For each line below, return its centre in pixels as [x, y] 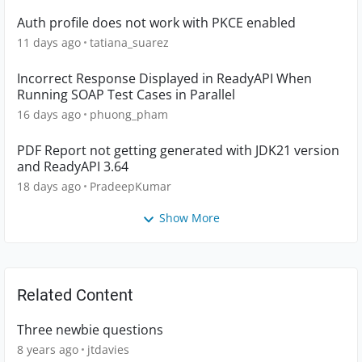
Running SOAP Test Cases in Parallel [126, 95]
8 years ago [48, 349]
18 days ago [49, 187]
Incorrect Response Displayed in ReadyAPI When [164, 79]
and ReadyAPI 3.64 [73, 167]
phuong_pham [129, 115]
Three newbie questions [90, 329]
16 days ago [49, 115]
